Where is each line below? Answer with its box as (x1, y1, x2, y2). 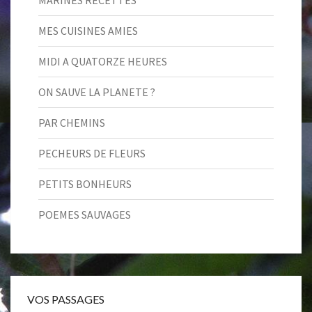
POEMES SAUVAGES (38, 208, 131, 222)
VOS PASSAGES (27, 292, 104, 306)
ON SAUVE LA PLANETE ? (38, 85, 155, 100)
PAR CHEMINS (38, 116, 105, 130)
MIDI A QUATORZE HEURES (38, 54, 167, 69)
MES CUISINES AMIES (38, 24, 138, 38)
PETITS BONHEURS (38, 177, 132, 192)
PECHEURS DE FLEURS (38, 146, 146, 161)
